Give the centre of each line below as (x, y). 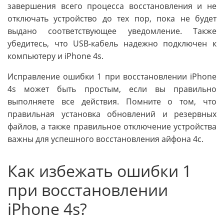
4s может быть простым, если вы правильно (112, 89)
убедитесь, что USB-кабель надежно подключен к (112, 43)
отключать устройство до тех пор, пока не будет (112, 18)
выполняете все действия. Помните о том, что (112, 101)
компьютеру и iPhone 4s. (55, 56)
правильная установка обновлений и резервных (112, 114)
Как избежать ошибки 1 (99, 170)
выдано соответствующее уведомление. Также (112, 31)
